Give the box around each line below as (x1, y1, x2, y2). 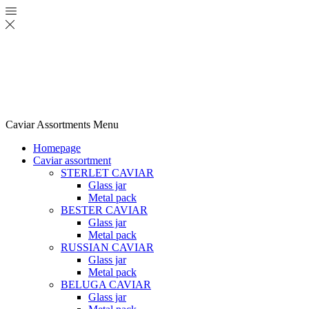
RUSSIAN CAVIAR (61, 241, 154, 253)
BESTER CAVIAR (61, 204, 148, 216)
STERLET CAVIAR (61, 167, 154, 179)
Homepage (33, 142, 81, 154)
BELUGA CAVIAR (61, 279, 151, 290)
